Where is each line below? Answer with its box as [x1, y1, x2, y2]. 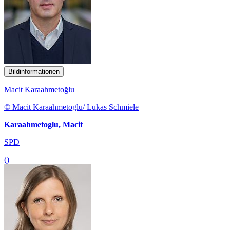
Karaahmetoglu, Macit [4, 120, 83, 129]
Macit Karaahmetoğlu [4, 85, 74, 94]
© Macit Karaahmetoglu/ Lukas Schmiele [4, 102, 139, 111]
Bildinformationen [8, 67, 60, 75]
